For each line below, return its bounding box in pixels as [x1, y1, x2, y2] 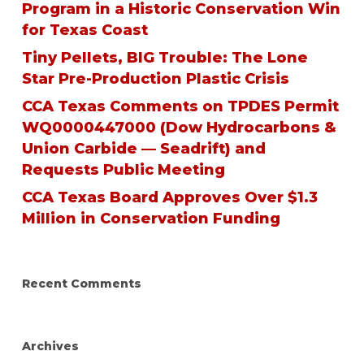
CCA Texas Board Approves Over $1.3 [21, 188, 318, 206]
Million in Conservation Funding [21, 210, 280, 227]
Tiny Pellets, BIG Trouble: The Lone [21, 49, 308, 67]
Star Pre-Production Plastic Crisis [21, 70, 289, 88]
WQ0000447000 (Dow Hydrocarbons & [21, 119, 336, 136]
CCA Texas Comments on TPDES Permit [21, 97, 339, 115]
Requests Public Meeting [21, 161, 225, 179]
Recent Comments [21, 276, 141, 291]
